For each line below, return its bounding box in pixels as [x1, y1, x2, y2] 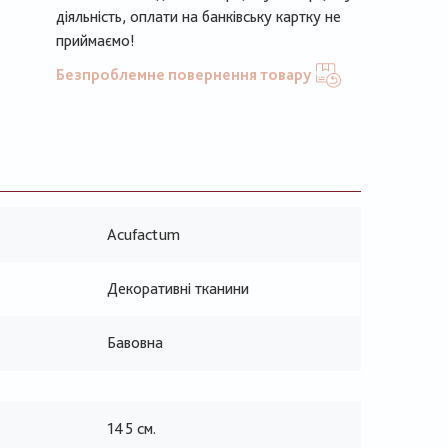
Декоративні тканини [107, 279, 249, 298]
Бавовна [107, 333, 163, 352]
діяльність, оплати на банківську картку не [56, 7, 341, 26]
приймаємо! [56, 31, 135, 50]
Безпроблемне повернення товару [56, 65, 311, 84]
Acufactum [107, 225, 180, 244]
